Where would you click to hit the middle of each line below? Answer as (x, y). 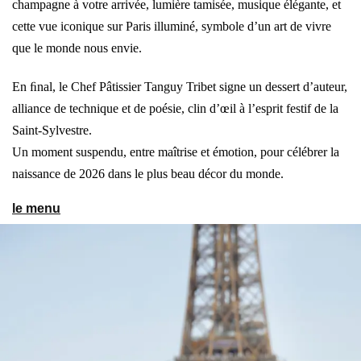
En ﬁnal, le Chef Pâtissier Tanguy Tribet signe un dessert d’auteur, (180, 87)
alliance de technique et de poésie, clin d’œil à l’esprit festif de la (175, 109)
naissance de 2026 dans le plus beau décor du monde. (148, 174)
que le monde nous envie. (77, 48)
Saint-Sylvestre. (52, 131)
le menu (36, 209)
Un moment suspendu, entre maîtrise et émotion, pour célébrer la (176, 152)
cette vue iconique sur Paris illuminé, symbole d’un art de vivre (172, 27)
